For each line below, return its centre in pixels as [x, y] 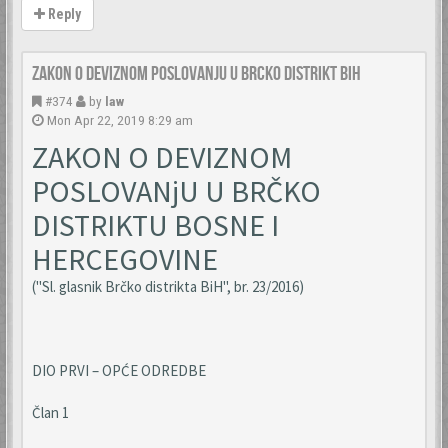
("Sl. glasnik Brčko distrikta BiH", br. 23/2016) [168, 286]
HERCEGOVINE [125, 259]
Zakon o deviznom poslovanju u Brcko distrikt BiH [196, 74]
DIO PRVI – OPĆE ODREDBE [119, 370]
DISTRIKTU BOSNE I [155, 225]
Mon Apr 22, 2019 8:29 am [120, 120]
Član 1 [50, 412]
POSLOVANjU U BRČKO [176, 191]
